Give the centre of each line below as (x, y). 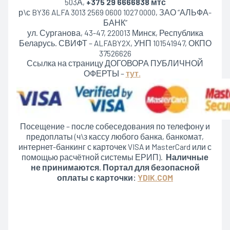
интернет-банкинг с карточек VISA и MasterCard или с (115, 147)
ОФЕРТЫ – (104, 73)
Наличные (187, 157)
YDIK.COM (155, 178)
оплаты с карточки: (97, 178)
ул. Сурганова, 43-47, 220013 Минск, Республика (115, 33)
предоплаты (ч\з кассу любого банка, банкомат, (115, 137)
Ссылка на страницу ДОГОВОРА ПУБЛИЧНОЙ (115, 63)
